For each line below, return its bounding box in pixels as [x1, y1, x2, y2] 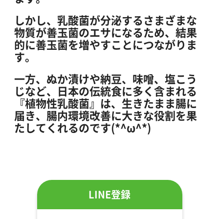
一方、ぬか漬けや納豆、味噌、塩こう [14, 70, 197, 86]
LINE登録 [88, 187, 131, 201]
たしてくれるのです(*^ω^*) [14, 119, 151, 135]
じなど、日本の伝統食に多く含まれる [14, 83, 197, 98]
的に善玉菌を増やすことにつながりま [14, 36, 197, 52]
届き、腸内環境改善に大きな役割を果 [14, 107, 197, 123]
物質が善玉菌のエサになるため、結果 [14, 24, 197, 40]
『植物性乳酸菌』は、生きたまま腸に [14, 95, 197, 110]
